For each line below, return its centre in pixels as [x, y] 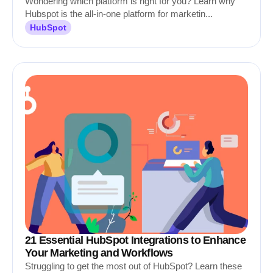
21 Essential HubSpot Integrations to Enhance [135, 240]
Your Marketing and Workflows [99, 253]
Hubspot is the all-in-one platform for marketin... [119, 14]
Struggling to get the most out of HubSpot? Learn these [133, 266]
